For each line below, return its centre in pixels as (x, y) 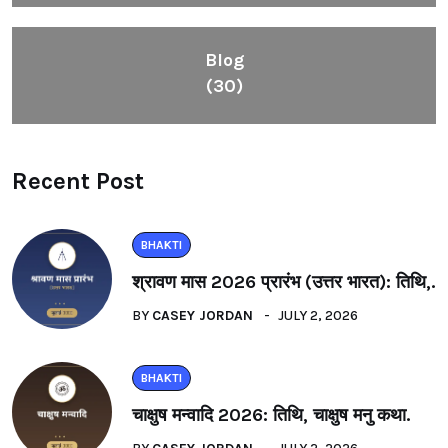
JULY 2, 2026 (318, 315)
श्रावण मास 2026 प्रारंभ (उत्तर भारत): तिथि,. (283, 281)
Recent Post (78, 180)
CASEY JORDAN (202, 315)
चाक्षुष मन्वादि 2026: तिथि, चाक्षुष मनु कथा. (271, 414)
